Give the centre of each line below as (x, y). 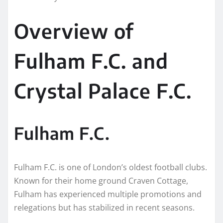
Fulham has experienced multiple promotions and (108, 194)
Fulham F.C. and (91, 60)
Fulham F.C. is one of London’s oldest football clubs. (111, 167)
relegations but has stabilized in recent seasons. (104, 207)
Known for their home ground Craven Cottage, (101, 180)
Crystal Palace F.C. (103, 90)
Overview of (74, 31)
